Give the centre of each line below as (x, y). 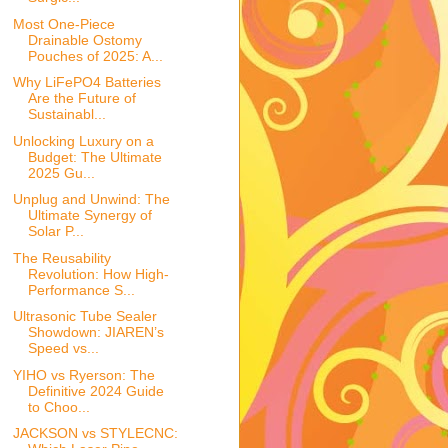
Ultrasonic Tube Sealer (84, 316)
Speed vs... (63, 348)
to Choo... (58, 406)
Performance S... (81, 289)
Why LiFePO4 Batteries (86, 82)
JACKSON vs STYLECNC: (95, 433)
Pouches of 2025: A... (95, 55)
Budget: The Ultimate (94, 156)
